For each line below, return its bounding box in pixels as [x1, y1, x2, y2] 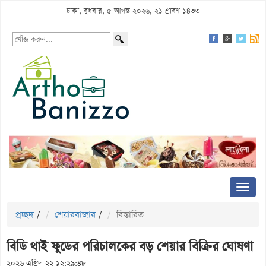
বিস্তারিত [116, 208, 144, 221]
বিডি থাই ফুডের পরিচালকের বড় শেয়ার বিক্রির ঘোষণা [7, 237, 253, 255]
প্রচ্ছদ [15, 208, 34, 221]
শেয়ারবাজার [55, 208, 96, 221]
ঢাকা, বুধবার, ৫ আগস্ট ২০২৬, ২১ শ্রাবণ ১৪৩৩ [66, 6, 200, 16]
